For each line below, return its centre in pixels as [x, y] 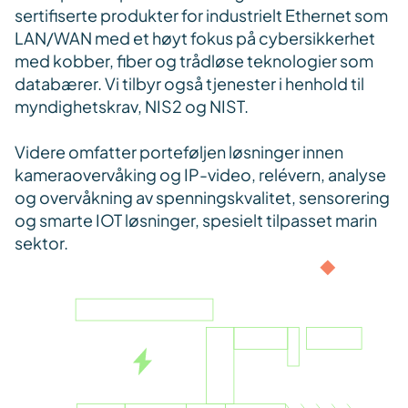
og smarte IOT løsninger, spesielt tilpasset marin [196, 219]
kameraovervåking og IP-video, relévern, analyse [200, 174]
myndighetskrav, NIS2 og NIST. [132, 106]
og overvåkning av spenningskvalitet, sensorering [202, 197]
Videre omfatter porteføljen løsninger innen [179, 151]
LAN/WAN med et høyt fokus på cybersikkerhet [195, 37]
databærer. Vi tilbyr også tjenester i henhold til [189, 83]
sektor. [41, 242]
